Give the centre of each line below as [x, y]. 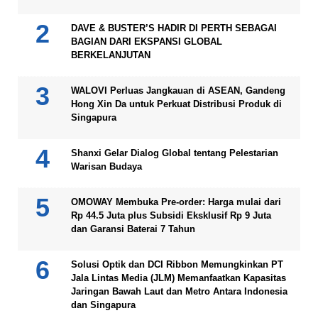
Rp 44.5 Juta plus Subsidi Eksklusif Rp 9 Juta [171, 216]
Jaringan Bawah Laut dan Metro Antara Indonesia [179, 292]
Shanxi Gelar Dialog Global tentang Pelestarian [175, 153]
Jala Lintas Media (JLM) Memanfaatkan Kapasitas [179, 278]
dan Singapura [103, 305]
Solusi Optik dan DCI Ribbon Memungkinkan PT [177, 265]
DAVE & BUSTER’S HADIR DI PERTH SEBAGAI [174, 28]
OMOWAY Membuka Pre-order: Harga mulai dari [176, 202]
